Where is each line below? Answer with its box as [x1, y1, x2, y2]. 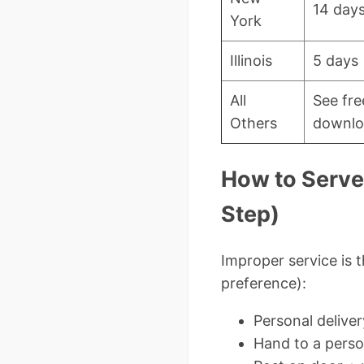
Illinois [230, 51, 272, 69]
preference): [221, 275, 306, 292]
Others [230, 114, 277, 132]
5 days [313, 51, 358, 69]
